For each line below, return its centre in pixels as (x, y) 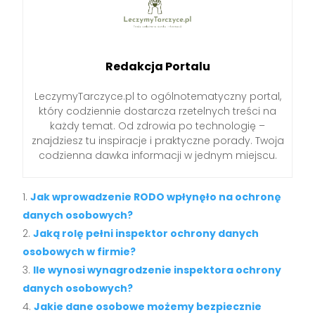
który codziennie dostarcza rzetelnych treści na (157, 111)
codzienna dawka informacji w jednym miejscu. (157, 155)
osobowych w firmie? (79, 251)
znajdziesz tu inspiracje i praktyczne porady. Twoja (157, 140)
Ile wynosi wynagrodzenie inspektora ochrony (157, 270)
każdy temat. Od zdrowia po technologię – (157, 126)
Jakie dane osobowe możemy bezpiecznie (148, 306)
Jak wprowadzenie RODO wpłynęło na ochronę (156, 197)
